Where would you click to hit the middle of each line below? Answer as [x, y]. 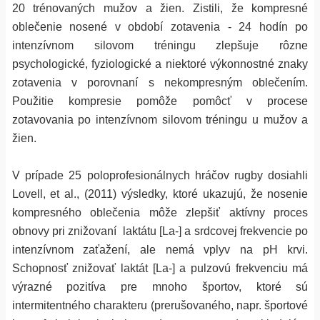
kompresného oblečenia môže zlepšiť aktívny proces [160, 212]
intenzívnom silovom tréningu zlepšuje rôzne [160, 45]
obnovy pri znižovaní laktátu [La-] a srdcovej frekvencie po [160, 231]
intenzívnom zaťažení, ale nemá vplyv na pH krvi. [160, 249]
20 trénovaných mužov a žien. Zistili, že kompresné [160, 8]
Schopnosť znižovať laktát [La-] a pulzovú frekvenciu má [160, 268]
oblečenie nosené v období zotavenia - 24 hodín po [160, 26]
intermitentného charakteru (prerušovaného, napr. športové [160, 305]
